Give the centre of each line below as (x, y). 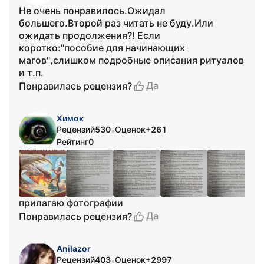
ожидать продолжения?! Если (90, 35)
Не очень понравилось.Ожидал (92, 11)
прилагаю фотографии (71, 203)
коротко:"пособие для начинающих (102, 48)
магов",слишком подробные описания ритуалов (131, 60)
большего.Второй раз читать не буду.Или (116, 23)
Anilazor (74, 248)
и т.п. (31, 72)
